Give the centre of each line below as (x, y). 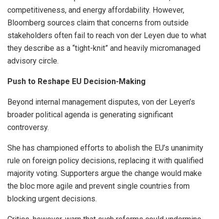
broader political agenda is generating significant (90, 115)
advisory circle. (33, 61)
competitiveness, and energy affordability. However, (96, 10)
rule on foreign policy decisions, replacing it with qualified (105, 161)
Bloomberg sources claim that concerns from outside (98, 23)
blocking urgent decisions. (52, 199)
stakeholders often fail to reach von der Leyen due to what (107, 36)
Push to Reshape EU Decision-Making (77, 82)
